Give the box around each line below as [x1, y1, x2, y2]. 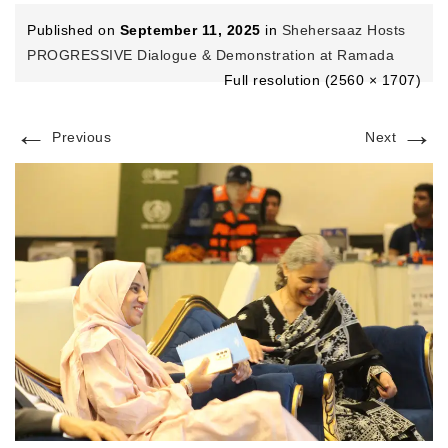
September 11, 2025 [119, 22, 261, 38]
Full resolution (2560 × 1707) [223, 72, 421, 88]
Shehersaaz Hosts [281, 22, 406, 38]
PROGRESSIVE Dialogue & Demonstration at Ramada [27, 47, 394, 63]
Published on [27, 22, 120, 38]
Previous [47, 129, 111, 145]
